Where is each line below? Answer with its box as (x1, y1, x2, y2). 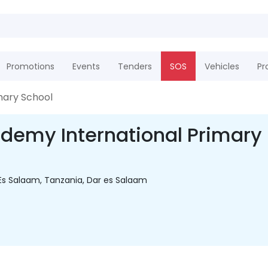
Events (72, 60, 100, 72)
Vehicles (204, 60, 239, 72)
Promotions (6, 60, 54, 72)
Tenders (117, 60, 152, 72)
